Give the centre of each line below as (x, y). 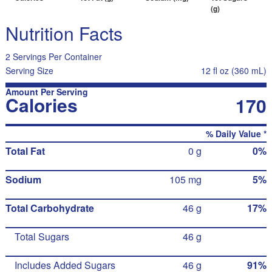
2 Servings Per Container (53, 56)
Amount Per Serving (46, 92)
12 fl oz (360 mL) (234, 70)
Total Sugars (42, 236)
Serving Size (29, 70)
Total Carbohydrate (49, 208)
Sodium (23, 179)
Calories (41, 105)
